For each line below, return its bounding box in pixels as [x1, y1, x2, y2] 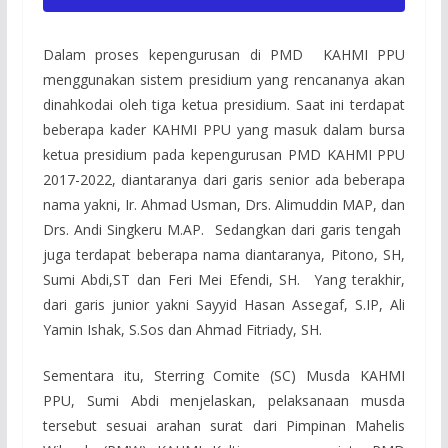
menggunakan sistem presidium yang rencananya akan [42, 70, 406, 90]
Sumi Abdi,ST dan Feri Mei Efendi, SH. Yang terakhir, [42, 270, 406, 290]
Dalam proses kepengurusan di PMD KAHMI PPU [42, 45, 406, 65]
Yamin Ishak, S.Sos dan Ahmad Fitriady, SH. [42, 320, 322, 340]
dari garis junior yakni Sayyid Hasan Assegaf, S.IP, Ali [42, 295, 406, 315]
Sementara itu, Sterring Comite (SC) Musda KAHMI [42, 366, 406, 386]
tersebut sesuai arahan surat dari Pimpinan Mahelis [42, 416, 406, 436]
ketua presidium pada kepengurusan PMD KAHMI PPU [42, 145, 406, 165]
